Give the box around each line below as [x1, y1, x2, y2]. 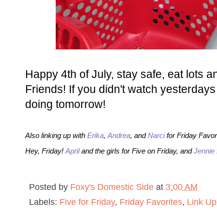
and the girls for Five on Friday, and [81, 146, 194, 155]
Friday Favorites [120, 196, 182, 207]
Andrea [108, 131, 130, 139]
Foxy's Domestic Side [70, 181, 154, 192]
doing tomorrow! [25, 98, 106, 110]
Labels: [29, 196, 60, 207]
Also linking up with [25, 131, 87, 139]
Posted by [29, 181, 70, 192]
